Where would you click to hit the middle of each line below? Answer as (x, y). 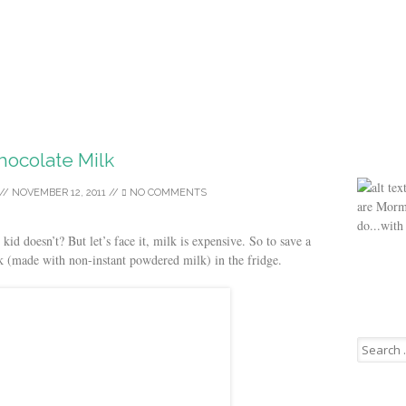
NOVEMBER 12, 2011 (59, 193)
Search (372, 344)
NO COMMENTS (167, 193)
